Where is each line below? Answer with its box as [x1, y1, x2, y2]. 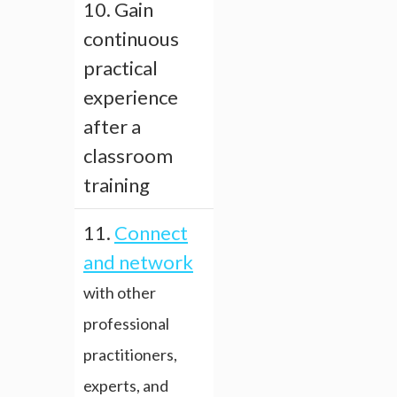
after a [83, 114, 141, 139]
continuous [83, 27, 179, 51]
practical [83, 56, 158, 81]
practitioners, [83, 345, 177, 365]
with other [83, 283, 156, 303]
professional [83, 314, 169, 334]
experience [83, 85, 178, 110]
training [83, 173, 150, 198]
